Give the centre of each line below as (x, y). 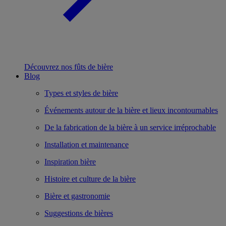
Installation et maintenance (87, 144)
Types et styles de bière (81, 93)
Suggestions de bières (79, 213)
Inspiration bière (70, 161)
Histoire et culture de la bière (90, 179)
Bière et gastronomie (77, 196)
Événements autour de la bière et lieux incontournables (131, 110)
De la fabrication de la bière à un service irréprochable (130, 127)
